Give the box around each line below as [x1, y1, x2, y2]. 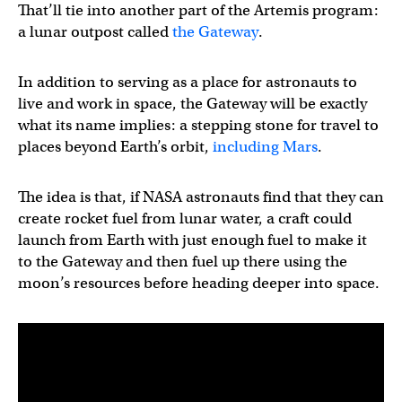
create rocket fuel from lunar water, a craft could [18, 208, 352, 228]
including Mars [213, 136, 318, 156]
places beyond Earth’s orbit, [18, 136, 213, 156]
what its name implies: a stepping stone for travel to [18, 115, 379, 135]
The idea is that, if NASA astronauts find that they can [18, 187, 384, 206]
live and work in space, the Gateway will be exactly [18, 93, 367, 113]
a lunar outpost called [18, 22, 172, 41]
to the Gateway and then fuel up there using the [18, 251, 347, 271]
